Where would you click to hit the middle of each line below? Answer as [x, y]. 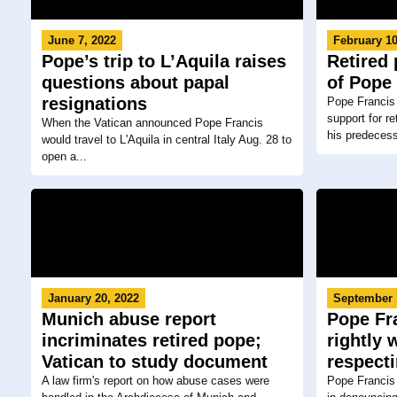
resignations [94, 103]
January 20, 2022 [93, 298]
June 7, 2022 [82, 40]
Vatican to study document [155, 361]
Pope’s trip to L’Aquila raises [164, 61]
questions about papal [136, 82]
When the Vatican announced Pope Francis [152, 122]
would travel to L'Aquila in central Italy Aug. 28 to [167, 139]
